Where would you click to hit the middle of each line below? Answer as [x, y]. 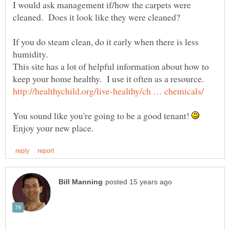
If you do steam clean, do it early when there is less [106, 42]
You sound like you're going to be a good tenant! [102, 116]
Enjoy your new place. [53, 128]
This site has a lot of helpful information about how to [111, 66]
